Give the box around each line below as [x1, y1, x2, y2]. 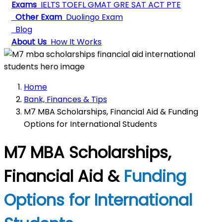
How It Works [49, 36, 102, 48]
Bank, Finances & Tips [24, 94, 107, 105]
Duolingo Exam [64, 11, 123, 23]
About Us [11, 36, 47, 48]
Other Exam [11, 11, 62, 23]
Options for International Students [24, 118, 157, 130]
